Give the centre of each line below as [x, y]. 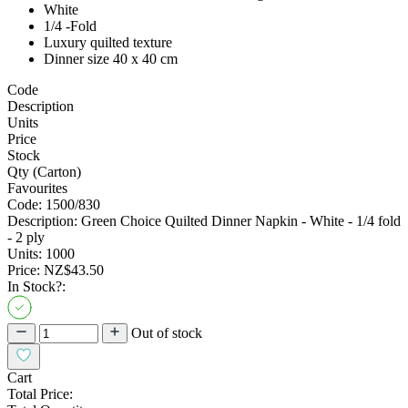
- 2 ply [26, 237]
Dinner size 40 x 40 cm [111, 58]
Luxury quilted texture [108, 42]
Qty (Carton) [44, 171]
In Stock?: [36, 286]
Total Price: [40, 393]
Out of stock [167, 332]
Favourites [37, 188]
